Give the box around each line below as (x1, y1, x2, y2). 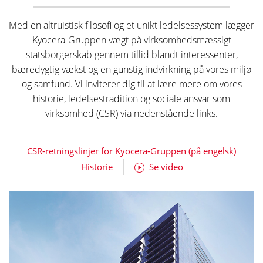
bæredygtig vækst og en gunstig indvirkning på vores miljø (12, 62, 251, 76)
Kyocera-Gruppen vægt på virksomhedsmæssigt (32, 33, 231, 46)
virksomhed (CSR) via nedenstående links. (45, 106, 218, 120)
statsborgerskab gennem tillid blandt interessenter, (25, 48, 238, 61)
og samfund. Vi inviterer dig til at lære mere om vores (21, 77, 242, 90)
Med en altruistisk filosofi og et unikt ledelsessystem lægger (9, 18, 254, 32)
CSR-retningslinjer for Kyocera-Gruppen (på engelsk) (27, 145, 236, 157)
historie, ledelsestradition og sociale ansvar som (33, 92, 230, 105)
